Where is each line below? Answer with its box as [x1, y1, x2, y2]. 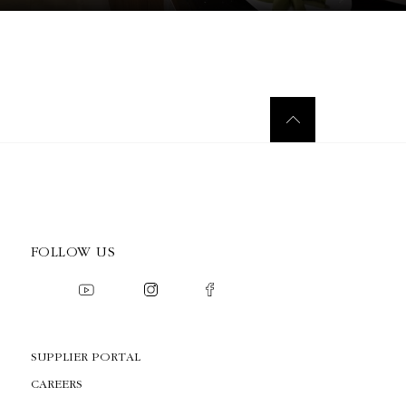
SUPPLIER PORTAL [30, 348, 140, 363]
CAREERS [30, 375, 82, 391]
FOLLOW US [30, 242, 116, 260]
